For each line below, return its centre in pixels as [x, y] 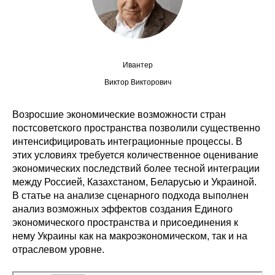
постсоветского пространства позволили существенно [136, 128]
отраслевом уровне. [58, 250]
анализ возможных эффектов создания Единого [122, 209]
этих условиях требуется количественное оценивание [135, 155]
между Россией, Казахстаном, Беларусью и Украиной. [134, 182]
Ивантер [137, 65]
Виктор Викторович [137, 82]
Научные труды [95, 135]
